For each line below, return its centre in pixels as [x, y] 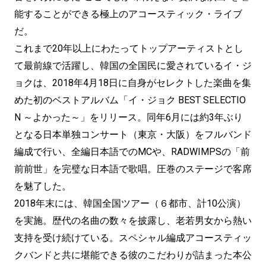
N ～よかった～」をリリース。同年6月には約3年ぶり [129, 117]
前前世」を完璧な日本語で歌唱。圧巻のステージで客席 [133, 169]
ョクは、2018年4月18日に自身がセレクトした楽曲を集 [133, 83]
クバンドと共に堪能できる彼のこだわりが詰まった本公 [133, 255]
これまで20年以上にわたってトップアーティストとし [129, 48]
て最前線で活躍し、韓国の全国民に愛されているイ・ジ [133, 66]
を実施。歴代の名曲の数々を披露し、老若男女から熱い [133, 221]
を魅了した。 [43, 186]
